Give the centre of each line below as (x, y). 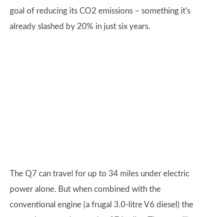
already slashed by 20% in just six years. (80, 26)
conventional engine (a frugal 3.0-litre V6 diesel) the (101, 205)
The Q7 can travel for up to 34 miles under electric (100, 174)
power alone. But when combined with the (85, 189)
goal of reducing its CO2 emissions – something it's (100, 11)
